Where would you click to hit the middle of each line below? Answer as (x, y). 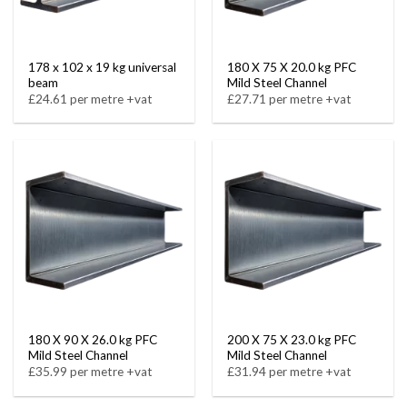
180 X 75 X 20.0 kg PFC (292, 67)
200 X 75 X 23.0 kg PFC (292, 340)
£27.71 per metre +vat (290, 99)
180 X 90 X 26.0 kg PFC (93, 340)
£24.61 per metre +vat (91, 99)
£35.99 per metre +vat (91, 372)
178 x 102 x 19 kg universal (103, 67)
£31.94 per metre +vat (290, 372)
